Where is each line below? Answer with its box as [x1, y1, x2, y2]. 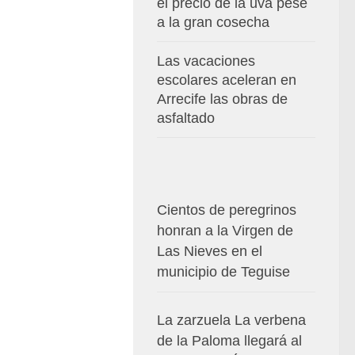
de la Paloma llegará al [157, 332, 302, 349]
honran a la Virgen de [157, 222, 293, 239]
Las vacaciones [157, 52, 255, 69]
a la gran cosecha [157, 13, 269, 30]
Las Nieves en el [157, 242, 262, 259]
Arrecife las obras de [157, 90, 288, 107]
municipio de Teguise [157, 263, 290, 280]
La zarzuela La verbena [157, 311, 306, 328]
